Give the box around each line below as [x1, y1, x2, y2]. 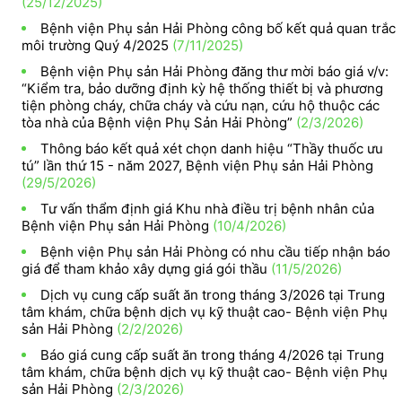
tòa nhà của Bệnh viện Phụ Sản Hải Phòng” [22, 113, 293, 131]
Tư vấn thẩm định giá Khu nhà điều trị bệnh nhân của [40, 199, 375, 217]
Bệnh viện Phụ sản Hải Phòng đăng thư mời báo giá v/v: [40, 62, 389, 80]
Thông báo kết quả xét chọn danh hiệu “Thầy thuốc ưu [40, 139, 384, 157]
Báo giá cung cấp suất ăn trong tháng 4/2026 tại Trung [40, 345, 385, 363]
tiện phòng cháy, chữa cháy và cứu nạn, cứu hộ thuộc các [22, 96, 380, 114]
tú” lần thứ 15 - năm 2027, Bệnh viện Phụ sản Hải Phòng [22, 156, 374, 174]
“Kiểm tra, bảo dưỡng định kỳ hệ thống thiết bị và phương [22, 79, 384, 97]
